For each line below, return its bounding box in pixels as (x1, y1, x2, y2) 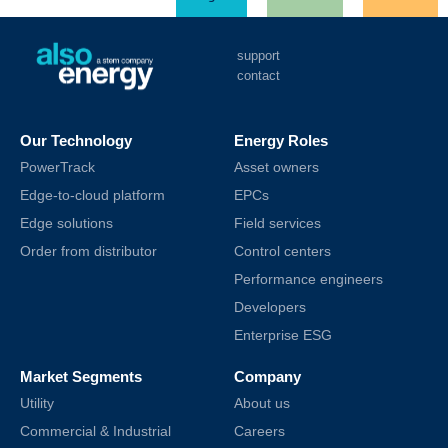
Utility (20, 395, 54, 411)
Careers (234, 423, 285, 439)
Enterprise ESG (234, 327, 332, 343)
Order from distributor (20, 243, 157, 259)
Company (234, 368, 301, 385)
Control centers (234, 243, 331, 259)
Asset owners (234, 159, 319, 175)
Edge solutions (20, 215, 113, 231)
